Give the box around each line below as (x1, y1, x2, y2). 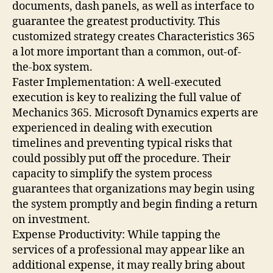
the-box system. (12, 60, 93, 74)
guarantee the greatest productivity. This (12, 14, 220, 29)
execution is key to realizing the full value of (12, 90, 241, 105)
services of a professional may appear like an (12, 243, 245, 257)
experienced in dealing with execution (12, 121, 213, 135)
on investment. (12, 212, 90, 227)
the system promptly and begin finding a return (12, 197, 258, 211)
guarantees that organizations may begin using (12, 182, 255, 196)
